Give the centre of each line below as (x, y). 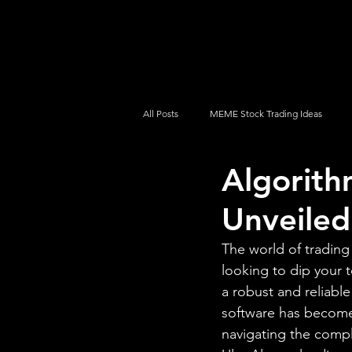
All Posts (161, 113)
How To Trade (203, 176)
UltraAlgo (185, 41)
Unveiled (286, 219)
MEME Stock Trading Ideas (266, 113)
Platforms (272, 43)
